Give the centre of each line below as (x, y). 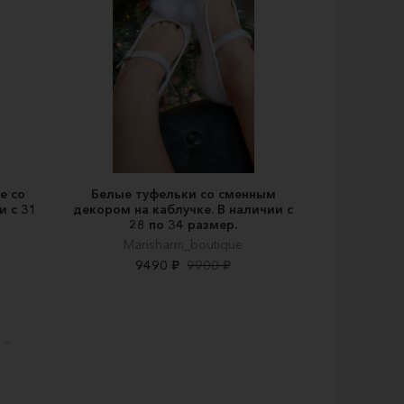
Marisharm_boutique (184, 244)
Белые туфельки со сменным (183, 193)
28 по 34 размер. (184, 224)
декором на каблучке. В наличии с (184, 209)
